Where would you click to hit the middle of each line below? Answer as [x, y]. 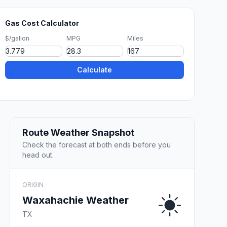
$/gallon [17, 38]
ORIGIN [33, 184]
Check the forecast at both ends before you [97, 144]
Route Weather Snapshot [78, 132]
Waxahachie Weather [75, 200]
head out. [38, 155]
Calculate [95, 70]
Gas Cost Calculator [42, 23]
